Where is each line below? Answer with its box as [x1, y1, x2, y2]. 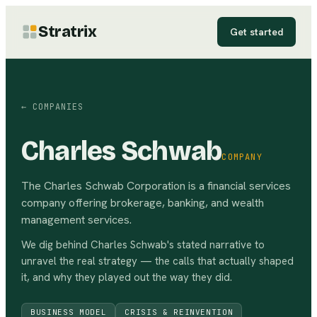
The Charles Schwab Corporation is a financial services [21, 178, 291, 193]
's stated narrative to [167, 238, 265, 252]
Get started [230, 25, 283, 38]
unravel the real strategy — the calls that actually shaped [21, 254, 294, 268]
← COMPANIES [21, 101, 83, 113]
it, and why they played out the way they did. [21, 270, 232, 284]
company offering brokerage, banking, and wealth [21, 195, 264, 210]
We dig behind [21, 238, 91, 252]
